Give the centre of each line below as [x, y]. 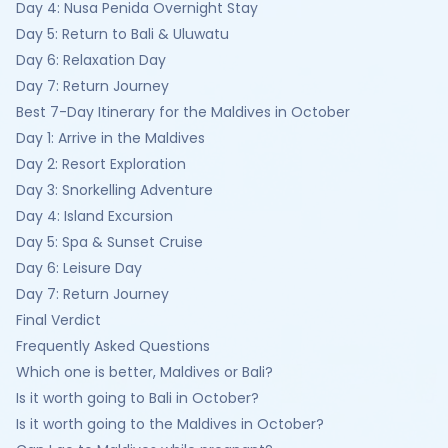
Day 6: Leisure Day [79, 268]
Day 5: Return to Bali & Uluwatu [122, 34]
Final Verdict [58, 320]
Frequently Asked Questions [113, 346]
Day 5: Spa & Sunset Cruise [109, 242]
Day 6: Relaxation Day [91, 60]
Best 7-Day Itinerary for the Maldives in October [183, 112]
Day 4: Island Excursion [94, 216]
